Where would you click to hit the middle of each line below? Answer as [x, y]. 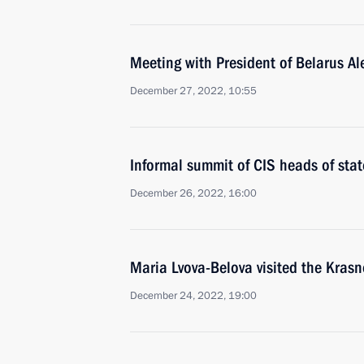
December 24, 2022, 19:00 [193, 296]
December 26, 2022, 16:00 [193, 193]
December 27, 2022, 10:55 [193, 91]
